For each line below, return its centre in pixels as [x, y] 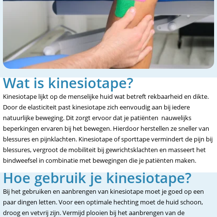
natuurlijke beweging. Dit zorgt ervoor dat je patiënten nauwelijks [97, 118]
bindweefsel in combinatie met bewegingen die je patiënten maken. [100, 160]
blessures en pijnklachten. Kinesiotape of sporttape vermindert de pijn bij [108, 139]
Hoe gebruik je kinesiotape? [97, 178]
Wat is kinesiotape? [68, 83]
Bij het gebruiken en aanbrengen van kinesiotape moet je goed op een [103, 191]
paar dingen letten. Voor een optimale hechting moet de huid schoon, [103, 202]
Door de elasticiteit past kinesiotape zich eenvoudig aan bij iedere [96, 107]
